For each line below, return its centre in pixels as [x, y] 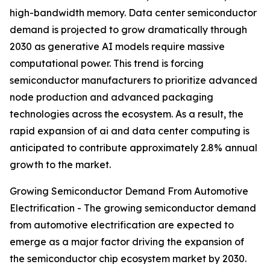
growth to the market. [60, 165]
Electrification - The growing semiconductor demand [133, 208]
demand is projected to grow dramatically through [128, 30]
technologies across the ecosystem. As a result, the [127, 114]
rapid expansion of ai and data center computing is [130, 131]
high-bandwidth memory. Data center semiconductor [133, 13]
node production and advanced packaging [111, 97]
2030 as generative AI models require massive [117, 47]
